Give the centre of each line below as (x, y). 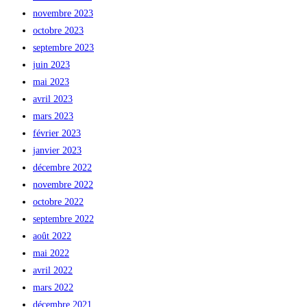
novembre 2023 (63, 13)
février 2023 (57, 133)
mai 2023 (51, 82)
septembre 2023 (63, 47)
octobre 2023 (58, 30)
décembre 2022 (62, 167)
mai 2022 (51, 253)
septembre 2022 (63, 219)
